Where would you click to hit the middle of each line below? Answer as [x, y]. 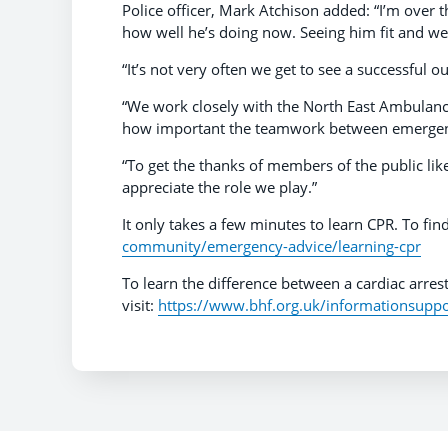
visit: [140, 304]
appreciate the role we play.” [219, 186]
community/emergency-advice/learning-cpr [271, 245]
